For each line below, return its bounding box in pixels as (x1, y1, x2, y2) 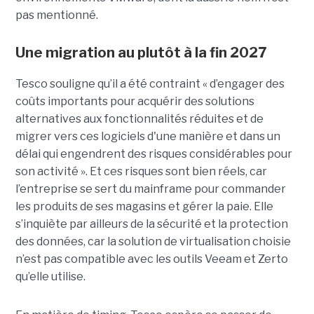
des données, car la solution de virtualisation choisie (15, 234, 291, 248)
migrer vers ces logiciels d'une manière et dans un (15, 129, 280, 143)
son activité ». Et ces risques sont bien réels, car (15, 164, 267, 178)
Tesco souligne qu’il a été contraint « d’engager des (15, 76, 285, 90)
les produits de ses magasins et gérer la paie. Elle (15, 199, 273, 213)
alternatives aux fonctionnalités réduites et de (15, 111, 264, 125)
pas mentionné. (15, 8, 98, 22)
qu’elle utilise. (15, 269, 86, 283)
